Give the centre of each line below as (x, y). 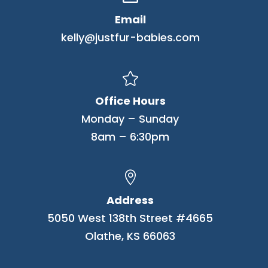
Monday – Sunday (130, 118)
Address (130, 200)
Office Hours (130, 100)
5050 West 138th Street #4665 (130, 218)
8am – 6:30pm (130, 136)
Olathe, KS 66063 (130, 236)
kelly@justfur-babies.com (130, 37)
